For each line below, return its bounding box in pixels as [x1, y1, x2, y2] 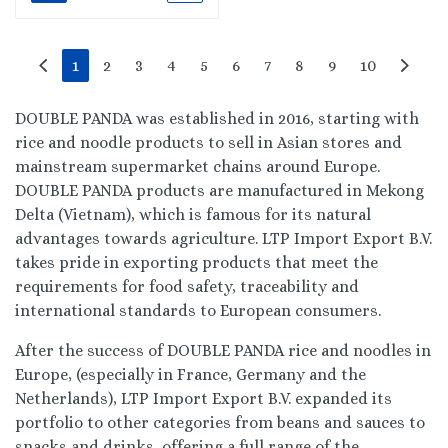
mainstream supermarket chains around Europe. [15, 157, 380, 176]
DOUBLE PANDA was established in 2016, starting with [15, 109, 419, 128]
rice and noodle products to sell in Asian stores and [15, 133, 402, 152]
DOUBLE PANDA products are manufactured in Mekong [15, 181, 424, 200]
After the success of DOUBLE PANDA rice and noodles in [15, 341, 431, 360]
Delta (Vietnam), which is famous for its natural [15, 205, 371, 224]
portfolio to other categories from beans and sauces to [15, 413, 425, 432]
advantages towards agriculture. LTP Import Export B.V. [15, 229, 432, 248]
